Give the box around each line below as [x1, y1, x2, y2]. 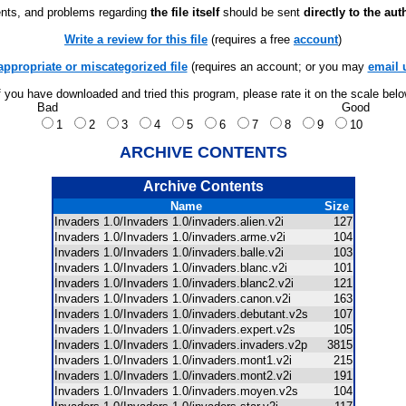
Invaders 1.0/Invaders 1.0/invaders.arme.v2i [53, 230, 296, 244]
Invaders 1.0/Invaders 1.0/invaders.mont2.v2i [53, 369, 303, 382]
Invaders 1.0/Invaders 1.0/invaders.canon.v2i [53, 292, 302, 305]
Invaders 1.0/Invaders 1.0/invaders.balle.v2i [53, 246, 295, 259]
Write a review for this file [64, 33, 208, 46]
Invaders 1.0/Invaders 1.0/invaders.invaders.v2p [53, 338, 318, 352]
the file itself [150, 5, 219, 19]
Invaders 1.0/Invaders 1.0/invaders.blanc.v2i [53, 261, 298, 275]
